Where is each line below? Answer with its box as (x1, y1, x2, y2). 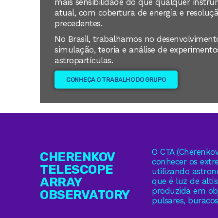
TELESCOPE (40, 162, 113, 178)
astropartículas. (54, 55, 113, 66)
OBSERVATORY (40, 187, 130, 203)
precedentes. (54, 18, 102, 29)
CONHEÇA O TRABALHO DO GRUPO (66, 76, 166, 84)
